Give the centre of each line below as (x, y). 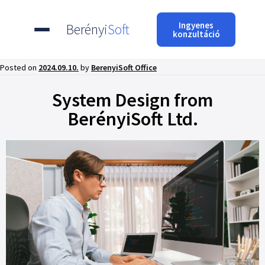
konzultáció (196, 34)
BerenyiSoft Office (124, 67)
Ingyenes (196, 25)
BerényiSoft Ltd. (132, 119)
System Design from (132, 100)
